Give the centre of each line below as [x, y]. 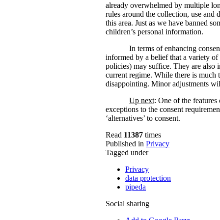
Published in [125, 144]
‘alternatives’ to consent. [143, 118]
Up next [142, 101]
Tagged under [127, 153]
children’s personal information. [154, 32]
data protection [148, 178]
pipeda [136, 187]
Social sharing [127, 204]
